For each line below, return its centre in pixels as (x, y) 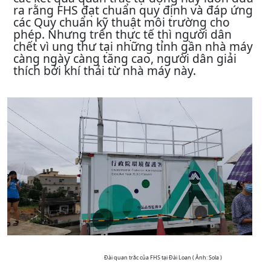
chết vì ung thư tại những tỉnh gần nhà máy (133, 46)
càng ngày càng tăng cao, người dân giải (125, 58)
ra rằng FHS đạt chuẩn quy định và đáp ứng (133, 10)
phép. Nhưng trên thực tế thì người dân (122, 34)
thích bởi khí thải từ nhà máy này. (106, 70)
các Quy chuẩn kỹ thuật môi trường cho (122, 22)
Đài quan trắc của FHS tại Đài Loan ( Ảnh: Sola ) (163, 257)
